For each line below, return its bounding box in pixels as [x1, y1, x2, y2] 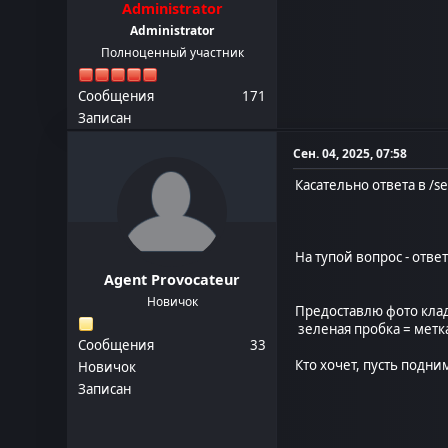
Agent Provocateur [104, 269, 241, 289]
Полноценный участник [100, 43, 244, 61]
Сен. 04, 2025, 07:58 [293, 144, 408, 162]
